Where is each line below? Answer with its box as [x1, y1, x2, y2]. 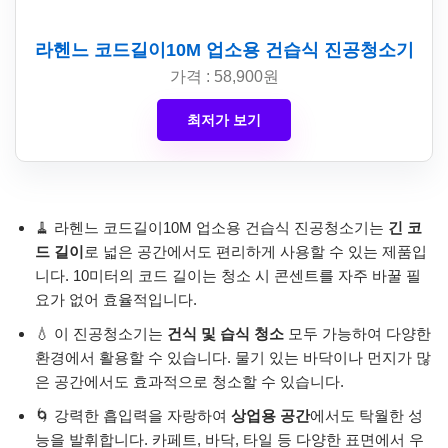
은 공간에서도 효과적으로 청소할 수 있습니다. [35, 372, 344, 390]
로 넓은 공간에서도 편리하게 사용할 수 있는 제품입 [84, 242, 427, 260]
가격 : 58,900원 [169, 67, 279, 85]
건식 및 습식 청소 [167, 324, 284, 342]
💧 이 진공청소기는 [35, 324, 167, 342]
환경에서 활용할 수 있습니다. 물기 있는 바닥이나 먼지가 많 [35, 348, 431, 366]
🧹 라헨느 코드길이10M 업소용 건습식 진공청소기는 [35, 218, 388, 236]
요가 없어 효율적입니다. [35, 290, 197, 308]
